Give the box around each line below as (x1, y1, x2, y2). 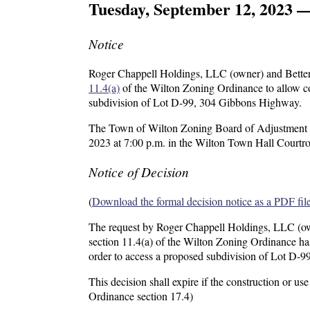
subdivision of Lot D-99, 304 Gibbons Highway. (89, 95, 302, 110)
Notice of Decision (89, 163, 189, 181)
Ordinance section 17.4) (89, 289, 193, 304)
